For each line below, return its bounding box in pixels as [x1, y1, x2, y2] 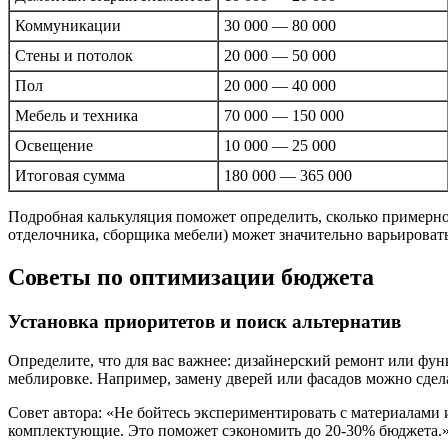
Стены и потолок [15, 47, 133, 65]
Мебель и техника [15, 107, 138, 125]
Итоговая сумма [15, 167, 125, 185]
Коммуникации [15, 17, 121, 35]
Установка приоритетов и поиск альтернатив [8, 310, 401, 332]
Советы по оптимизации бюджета [8, 264, 374, 291]
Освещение [15, 137, 93, 155]
